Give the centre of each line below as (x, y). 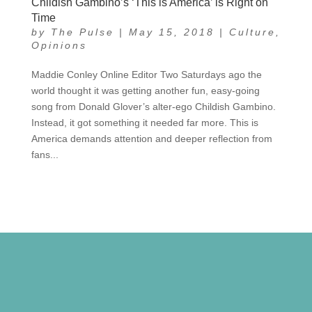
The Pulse (82, 32)
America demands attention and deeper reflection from (151, 138)
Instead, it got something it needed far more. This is (145, 122)
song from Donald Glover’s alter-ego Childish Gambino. (153, 106)
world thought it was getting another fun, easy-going (145, 90)
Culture (252, 32)
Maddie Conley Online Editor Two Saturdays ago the (146, 74)
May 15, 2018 (171, 32)
